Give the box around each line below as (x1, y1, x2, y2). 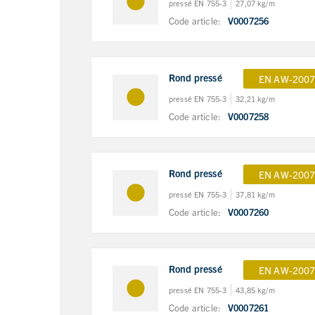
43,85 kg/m (236, 284, 275, 295)
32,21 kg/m (236, 93, 275, 103)
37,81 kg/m (236, 188, 275, 199)
